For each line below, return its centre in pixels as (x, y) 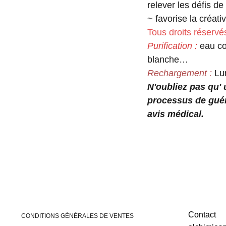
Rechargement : (180, 73)
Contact (202, 215)
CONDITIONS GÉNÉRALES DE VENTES (77, 216)
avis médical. (176, 114)
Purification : (174, 46)
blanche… (168, 60)
